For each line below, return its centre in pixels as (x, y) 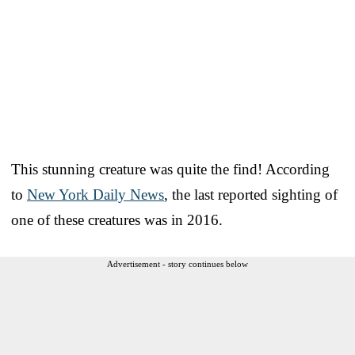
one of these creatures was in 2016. (117, 220)
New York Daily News (95, 195)
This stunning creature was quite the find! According (170, 170)
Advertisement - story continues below (177, 264)
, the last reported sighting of (251, 195)
